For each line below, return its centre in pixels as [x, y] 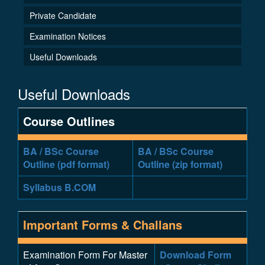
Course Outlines [69, 121]
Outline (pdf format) [66, 164]
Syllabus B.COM [59, 187]
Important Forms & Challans [104, 224]
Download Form [195, 255]
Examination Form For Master [85, 255]
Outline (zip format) [180, 164]
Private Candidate [63, 15]
